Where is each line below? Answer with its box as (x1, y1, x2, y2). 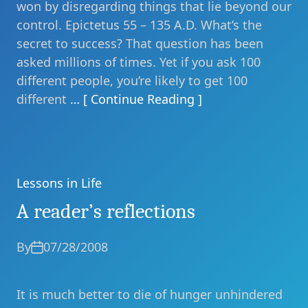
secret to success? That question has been (16, 35, 263, 52)
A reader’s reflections (16, 199, 195, 223)
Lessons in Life (16, 175, 102, 191)
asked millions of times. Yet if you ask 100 (16, 54, 261, 70)
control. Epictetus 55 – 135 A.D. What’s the (16, 16, 262, 33)
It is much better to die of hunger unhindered (16, 286, 283, 302)
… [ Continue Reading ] (70, 91, 202, 107)
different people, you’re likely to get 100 (16, 72, 247, 89)
